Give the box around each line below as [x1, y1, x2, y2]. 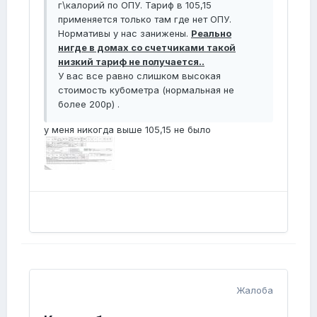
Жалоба [236, 284, 273, 296]
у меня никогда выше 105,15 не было [44, 124, 211, 136]
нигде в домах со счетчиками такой [58, 42, 236, 54]
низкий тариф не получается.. [58, 56, 204, 68]
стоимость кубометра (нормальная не [58, 84, 234, 96]
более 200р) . [58, 98, 120, 110]
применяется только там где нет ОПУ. [58, 13, 231, 25]
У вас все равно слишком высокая [58, 70, 221, 82]
